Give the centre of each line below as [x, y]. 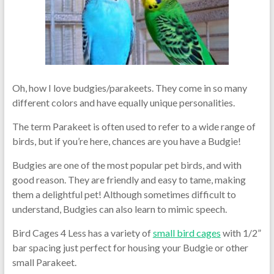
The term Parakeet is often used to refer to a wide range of [134, 126]
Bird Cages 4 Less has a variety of [82, 233]
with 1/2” [241, 233]
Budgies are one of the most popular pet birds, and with [127, 165]
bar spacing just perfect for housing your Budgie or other [130, 247]
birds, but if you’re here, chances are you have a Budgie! [126, 141]
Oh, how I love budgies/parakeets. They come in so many [129, 88]
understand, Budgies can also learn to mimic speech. [119, 209]
